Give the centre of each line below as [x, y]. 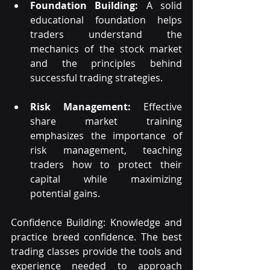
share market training [106, 121]
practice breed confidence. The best [96, 237]
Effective [156, 107]
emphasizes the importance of [106, 136]
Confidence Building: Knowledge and [96, 223]
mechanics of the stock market [106, 49]
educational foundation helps [106, 20]
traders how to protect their [106, 165]
